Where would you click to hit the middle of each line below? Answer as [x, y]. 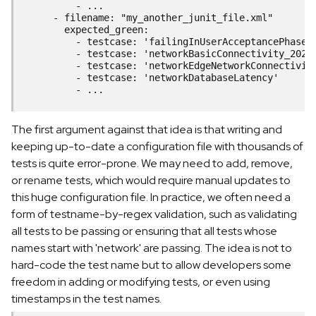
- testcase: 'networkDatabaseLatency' [149, 78]
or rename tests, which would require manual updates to [151, 180]
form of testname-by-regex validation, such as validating [154, 214]
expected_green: [84, 30]
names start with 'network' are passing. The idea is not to [152, 248]
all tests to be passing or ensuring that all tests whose [144, 231]
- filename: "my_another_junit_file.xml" [146, 18]
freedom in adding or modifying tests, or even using [141, 281]
